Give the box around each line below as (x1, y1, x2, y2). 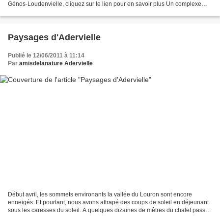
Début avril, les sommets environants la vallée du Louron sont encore (8, 191, 192, 198)
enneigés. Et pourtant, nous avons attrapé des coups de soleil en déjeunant (8, 199, 209, 206)
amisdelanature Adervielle (19, 59, 93, 67)
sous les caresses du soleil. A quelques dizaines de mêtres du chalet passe (8, 207, 209, 214)
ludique (8, 8, 28, 15)
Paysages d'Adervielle (8, 32, 101, 42)
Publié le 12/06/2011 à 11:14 (8, 52, 84, 59)
